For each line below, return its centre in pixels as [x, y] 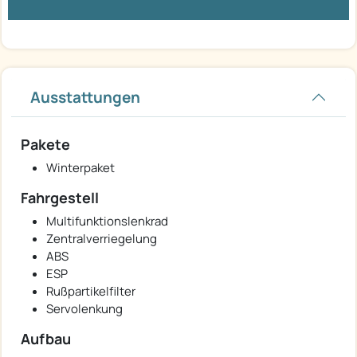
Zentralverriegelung [102, 238]
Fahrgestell [60, 197]
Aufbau [46, 338]
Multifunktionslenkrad [107, 221]
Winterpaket [80, 167]
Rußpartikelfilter [91, 291]
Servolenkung [84, 308]
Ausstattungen [85, 97]
